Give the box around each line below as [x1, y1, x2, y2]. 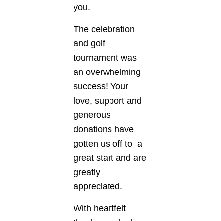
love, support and [74, 96, 142, 106]
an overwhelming [74, 67, 141, 77]
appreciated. [74, 182, 122, 191]
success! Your [74, 81, 128, 91]
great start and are [74, 153, 146, 163]
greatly [74, 167, 100, 177]
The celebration [74, 24, 135, 34]
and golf [74, 38, 105, 48]
